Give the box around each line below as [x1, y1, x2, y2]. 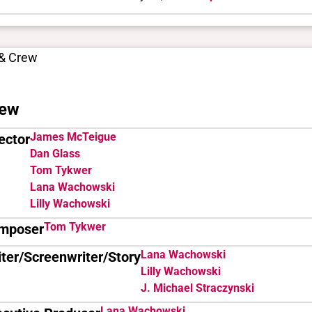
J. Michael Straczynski [141, 281, 254, 295]
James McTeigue [30, 130, 116, 143]
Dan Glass [30, 146, 80, 160]
